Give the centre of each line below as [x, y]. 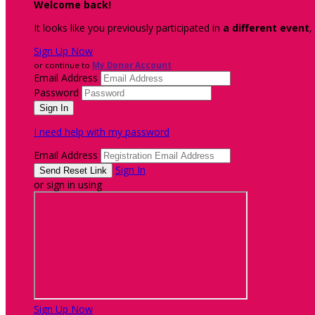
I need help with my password [102, 132]
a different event [266, 28]
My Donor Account [132, 65]
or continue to [63, 65]
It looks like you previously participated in [128, 28]
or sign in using [68, 185]
